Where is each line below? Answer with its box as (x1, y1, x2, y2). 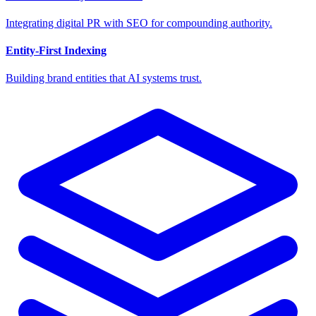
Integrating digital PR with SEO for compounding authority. (6, 16, 272, 29)
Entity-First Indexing (6, 44, 107, 57)
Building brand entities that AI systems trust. (6, 72, 202, 85)
